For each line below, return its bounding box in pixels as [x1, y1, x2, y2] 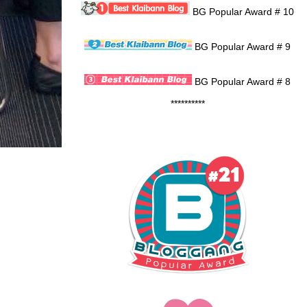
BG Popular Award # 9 [192, 41, 291, 52]
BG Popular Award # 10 [190, 6, 294, 17]
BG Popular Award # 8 [192, 76, 291, 87]
